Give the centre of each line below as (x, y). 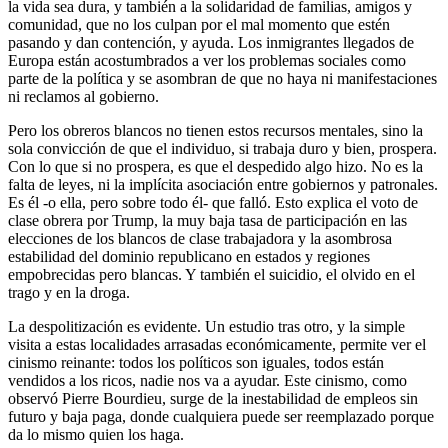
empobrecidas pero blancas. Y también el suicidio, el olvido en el (211, 274)
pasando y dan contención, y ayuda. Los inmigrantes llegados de (211, 42)
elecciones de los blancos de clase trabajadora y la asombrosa (200, 238)
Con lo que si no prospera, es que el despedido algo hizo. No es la (215, 166)
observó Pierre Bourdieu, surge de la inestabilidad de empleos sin (213, 398)
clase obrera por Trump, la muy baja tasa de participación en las (207, 220)
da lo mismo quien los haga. (96, 434)
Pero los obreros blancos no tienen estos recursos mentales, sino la (215, 130)
